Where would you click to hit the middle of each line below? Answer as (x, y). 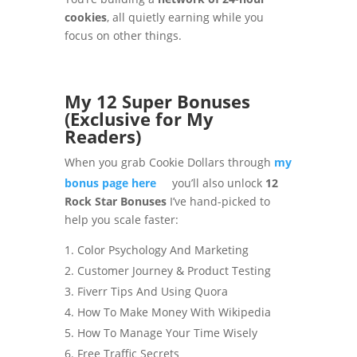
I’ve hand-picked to (218, 202)
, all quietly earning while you (185, 18)
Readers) (102, 137)
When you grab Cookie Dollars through (169, 163)
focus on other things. (123, 36)
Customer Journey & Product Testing (174, 271)
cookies (85, 18)
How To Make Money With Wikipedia (174, 312)
